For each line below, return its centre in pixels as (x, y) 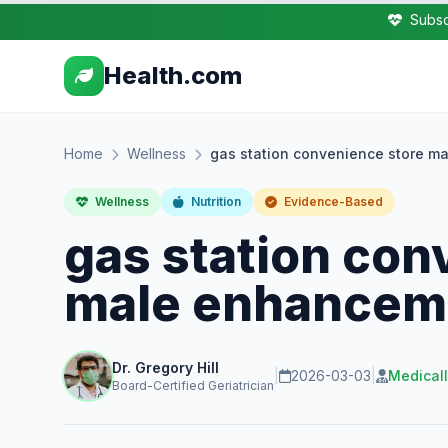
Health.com (173, 75)
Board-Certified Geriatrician (193, 385)
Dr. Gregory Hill (165, 367)
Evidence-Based (332, 201)
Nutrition (214, 201)
